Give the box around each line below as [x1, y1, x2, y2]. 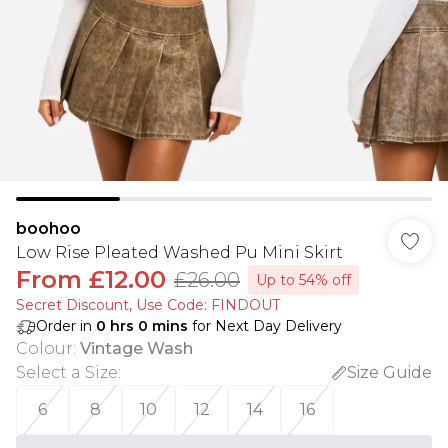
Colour [16, 339, 73, 358]
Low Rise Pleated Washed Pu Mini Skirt [16, 243, 343, 262]
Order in [36, 317, 96, 335]
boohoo [16, 219, 81, 238]
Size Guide [347, 363, 432, 382]
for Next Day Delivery [188, 317, 342, 335]
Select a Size [16, 363, 118, 382]
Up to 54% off [256, 271, 351, 289]
